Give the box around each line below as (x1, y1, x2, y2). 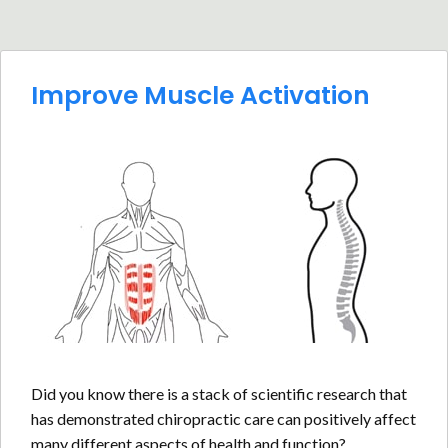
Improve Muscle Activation (31, 78, 370, 113)
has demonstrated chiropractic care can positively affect (31, 409, 416, 428)
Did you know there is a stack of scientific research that (31, 384, 407, 403)
